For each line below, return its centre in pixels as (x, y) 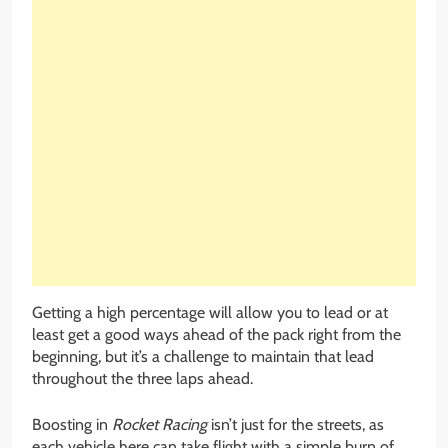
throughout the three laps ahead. (142, 378)
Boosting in (72, 424)
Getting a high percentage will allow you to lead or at (210, 312)
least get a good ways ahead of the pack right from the (216, 334)
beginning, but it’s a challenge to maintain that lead (203, 356)
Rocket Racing (159, 424)
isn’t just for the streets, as (295, 424)
